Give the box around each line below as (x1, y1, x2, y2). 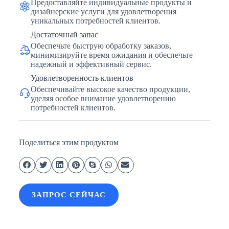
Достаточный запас (30, 30, 98, 39)
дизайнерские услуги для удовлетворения (30, 7, 176, 16)
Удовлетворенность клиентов (30, 74, 133, 83)
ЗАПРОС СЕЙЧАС (31, 190, 106, 199)
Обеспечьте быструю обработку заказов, (30, 41, 171, 51)
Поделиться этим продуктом (18, 138, 119, 147)
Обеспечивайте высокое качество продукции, (30, 85, 190, 94)
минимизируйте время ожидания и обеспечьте (30, 51, 193, 60)
